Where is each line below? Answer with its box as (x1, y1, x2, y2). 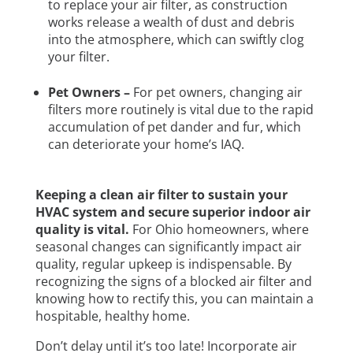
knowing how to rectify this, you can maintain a (35, 289, 314, 307)
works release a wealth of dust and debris (47, 13, 295, 31)
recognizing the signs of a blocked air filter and (35, 272, 312, 290)
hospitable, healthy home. (35, 307, 193, 325)
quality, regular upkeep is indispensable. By (35, 255, 292, 273)
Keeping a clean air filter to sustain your (35, 185, 288, 203)
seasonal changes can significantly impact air (35, 237, 302, 255)
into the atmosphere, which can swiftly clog (47, 30, 304, 48)
